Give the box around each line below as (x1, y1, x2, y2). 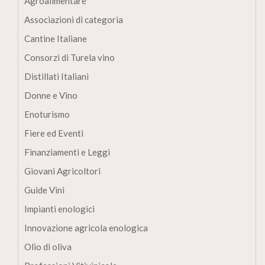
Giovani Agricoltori (24, 165, 101, 176)
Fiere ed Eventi (24, 127, 83, 138)
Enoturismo (24, 108, 70, 119)
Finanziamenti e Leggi (24, 146, 110, 157)
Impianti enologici (24, 203, 95, 214)
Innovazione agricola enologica (24, 222, 148, 233)
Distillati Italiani (24, 70, 89, 82)
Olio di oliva (24, 241, 72, 252)
